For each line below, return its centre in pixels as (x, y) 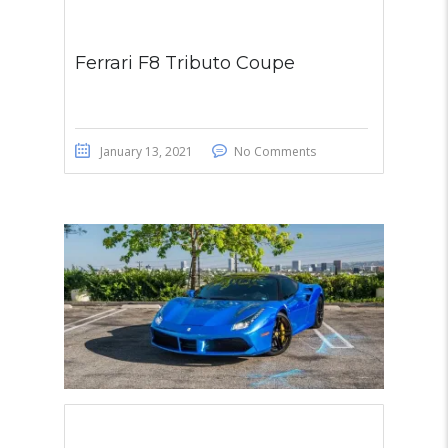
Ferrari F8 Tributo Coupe (185, 62)
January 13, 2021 (146, 151)
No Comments (275, 151)
